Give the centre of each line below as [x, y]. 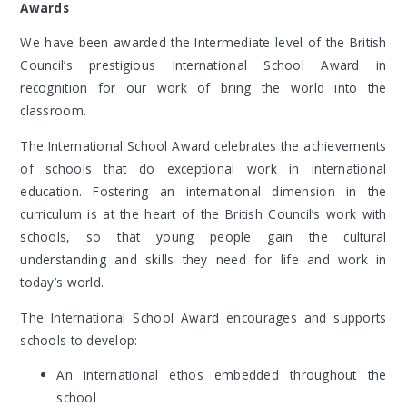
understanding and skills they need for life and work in [203, 260]
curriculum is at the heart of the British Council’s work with [203, 214]
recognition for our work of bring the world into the [203, 88]
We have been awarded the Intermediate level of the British [203, 43]
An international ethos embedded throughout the [222, 375]
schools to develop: [79, 340]
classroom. [54, 111]
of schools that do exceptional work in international [203, 169]
